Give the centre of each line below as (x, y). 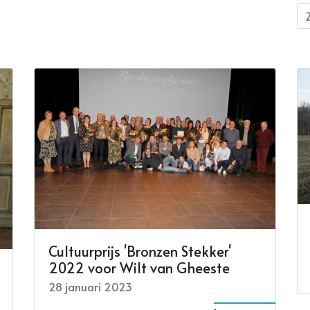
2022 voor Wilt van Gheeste (139, 268)
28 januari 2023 (90, 286)
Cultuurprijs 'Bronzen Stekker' (140, 251)
